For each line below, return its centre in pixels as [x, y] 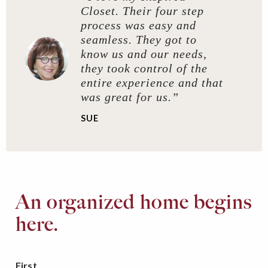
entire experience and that [152, 82]
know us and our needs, [144, 54]
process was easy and [138, 25]
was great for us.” [130, 97]
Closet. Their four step [142, 10]
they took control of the [144, 68]
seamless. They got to [138, 39]
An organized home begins [134, 202]
